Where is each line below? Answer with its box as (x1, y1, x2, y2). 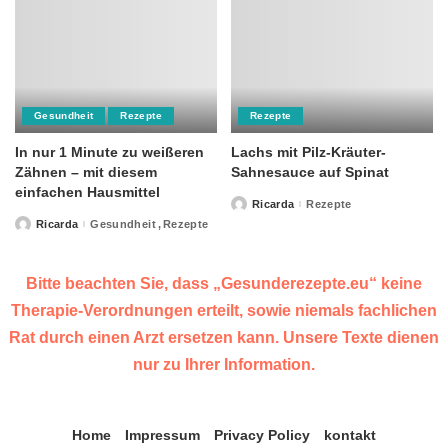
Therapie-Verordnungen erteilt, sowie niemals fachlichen (11, 302, 437, 319)
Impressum (125, 428, 200, 443)
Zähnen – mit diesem (15, 165, 157, 180)
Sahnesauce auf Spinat (231, 165, 389, 180)
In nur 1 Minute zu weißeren (15, 145, 204, 160)
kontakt (324, 428, 376, 443)
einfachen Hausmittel (15, 185, 160, 200)
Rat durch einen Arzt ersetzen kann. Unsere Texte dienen (9, 329, 439, 346)
